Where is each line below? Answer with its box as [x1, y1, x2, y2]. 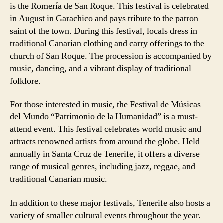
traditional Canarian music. [10, 173, 107, 185]
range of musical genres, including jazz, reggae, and [10, 161, 195, 172]
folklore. [10, 75, 41, 87]
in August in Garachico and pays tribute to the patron [10, 12, 198, 24]
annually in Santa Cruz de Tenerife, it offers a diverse [10, 148, 200, 160]
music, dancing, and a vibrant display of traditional [10, 62, 191, 74]
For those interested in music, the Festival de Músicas [10, 99, 201, 110]
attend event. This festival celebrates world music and [10, 123, 201, 135]
